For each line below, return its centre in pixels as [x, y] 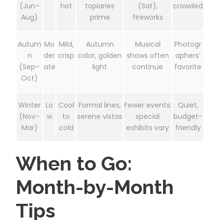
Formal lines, [100, 105]
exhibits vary [148, 127]
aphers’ [188, 55]
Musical [148, 44]
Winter [29, 105]
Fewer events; [148, 105]
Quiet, [188, 105]
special [148, 116]
